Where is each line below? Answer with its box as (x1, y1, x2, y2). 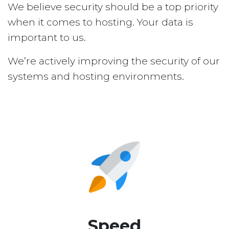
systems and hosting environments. (8, 71, 184, 83)
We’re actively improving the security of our (8, 55, 220, 67)
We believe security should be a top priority (8, 1, 218, 13)
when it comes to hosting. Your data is (8, 16, 193, 29)
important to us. (8, 32, 86, 44)
